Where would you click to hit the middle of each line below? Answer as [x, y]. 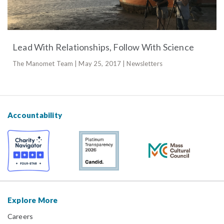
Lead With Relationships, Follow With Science [103, 47]
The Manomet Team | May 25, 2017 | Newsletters [87, 63]
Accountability [35, 115]
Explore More [33, 200]
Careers [20, 216]
